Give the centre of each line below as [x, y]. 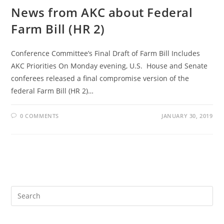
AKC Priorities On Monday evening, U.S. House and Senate [109, 65]
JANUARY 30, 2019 [187, 115]
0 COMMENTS [40, 115]
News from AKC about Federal [102, 12]
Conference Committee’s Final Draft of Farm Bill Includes [106, 53]
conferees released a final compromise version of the [100, 78]
